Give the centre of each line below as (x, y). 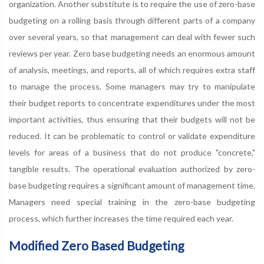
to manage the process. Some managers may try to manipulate (132, 86)
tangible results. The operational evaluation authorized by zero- (132, 169)
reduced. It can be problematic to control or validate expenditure (132, 136)
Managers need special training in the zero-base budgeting (132, 202)
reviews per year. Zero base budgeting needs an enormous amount (132, 53)
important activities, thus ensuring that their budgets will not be (132, 119)
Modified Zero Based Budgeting (96, 245)
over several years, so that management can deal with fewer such (132, 37)
